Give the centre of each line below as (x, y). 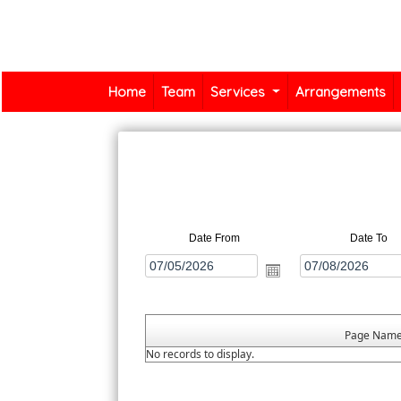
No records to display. (200, 354)
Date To (368, 239)
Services (240, 92)
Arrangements (341, 92)
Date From (214, 239)
